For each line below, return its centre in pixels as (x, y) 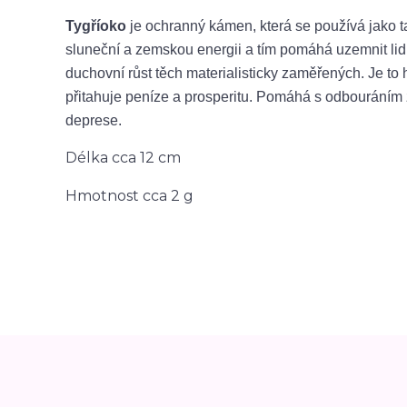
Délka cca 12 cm (123, 158)
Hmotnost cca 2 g (129, 196)
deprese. (94, 120)
